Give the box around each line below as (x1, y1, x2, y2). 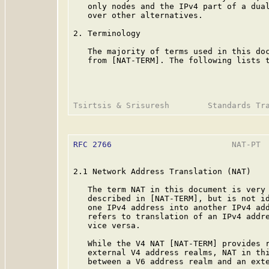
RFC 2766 (73, 140, 112, 149)
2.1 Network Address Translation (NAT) (73, 167, 251, 176)
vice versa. (73, 221, 141, 230)
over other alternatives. (73, 11, 203, 20)
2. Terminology (73, 29, 141, 38)
